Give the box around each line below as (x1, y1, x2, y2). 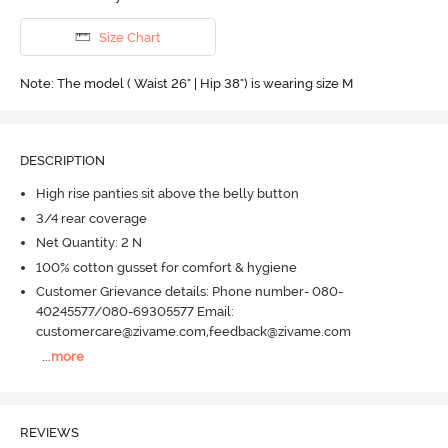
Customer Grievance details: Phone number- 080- (35, 284, 343, 300)
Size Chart (98, 29, 161, 45)
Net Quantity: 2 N (35, 235, 142, 251)
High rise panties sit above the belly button (35, 186, 299, 202)
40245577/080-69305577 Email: (35, 304, 234, 320)
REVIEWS (19, 425, 79, 441)
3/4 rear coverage (35, 210, 147, 226)
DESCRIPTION (19, 152, 105, 168)
